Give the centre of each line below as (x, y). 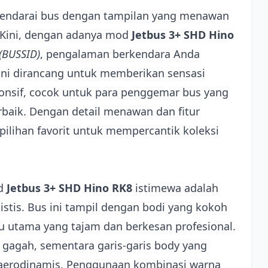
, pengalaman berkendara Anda (120, 54)
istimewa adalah (175, 188)
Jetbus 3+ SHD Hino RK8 (69, 188)
